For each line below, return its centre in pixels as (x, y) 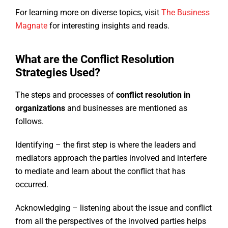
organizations (40, 108)
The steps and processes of (66, 95)
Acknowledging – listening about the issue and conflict (113, 208)
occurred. (33, 185)
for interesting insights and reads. (109, 26)
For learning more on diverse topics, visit (88, 13)
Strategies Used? (58, 73)
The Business (186, 13)
